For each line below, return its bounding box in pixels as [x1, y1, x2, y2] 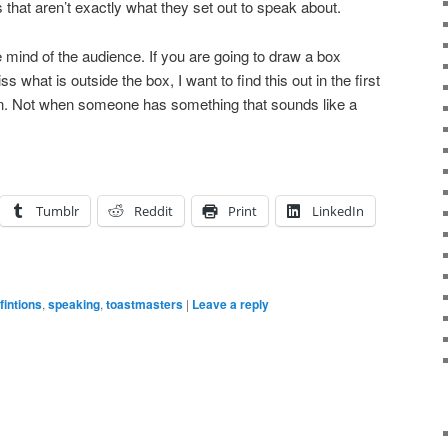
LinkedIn [312, 202, 364, 221]
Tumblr [36, 202, 79, 221]
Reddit [134, 202, 173, 221]
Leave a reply [192, 295, 269, 314]
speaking [48, 295, 100, 314]
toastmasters [106, 295, 183, 314]
